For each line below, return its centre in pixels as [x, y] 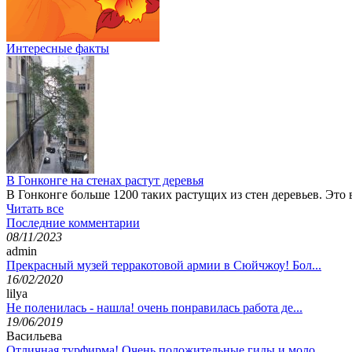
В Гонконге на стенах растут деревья [105, 180]
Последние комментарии [73, 222]
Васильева [34, 335]
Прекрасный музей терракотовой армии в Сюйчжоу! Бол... [164, 265]
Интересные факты [58, 48]
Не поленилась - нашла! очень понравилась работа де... [154, 307]
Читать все [35, 208]
